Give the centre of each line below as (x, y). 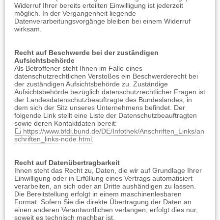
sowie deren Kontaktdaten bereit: (66, 123)
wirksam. (28, 29)
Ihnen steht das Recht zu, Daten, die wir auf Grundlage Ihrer (108, 170)
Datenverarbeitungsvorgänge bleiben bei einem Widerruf (102, 21)
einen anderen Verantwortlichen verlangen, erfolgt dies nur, (106, 210)
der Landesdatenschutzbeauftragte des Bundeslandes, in (103, 100)
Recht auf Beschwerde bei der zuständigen (86, 53)
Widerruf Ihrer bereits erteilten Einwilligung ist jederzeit (99, 5)
